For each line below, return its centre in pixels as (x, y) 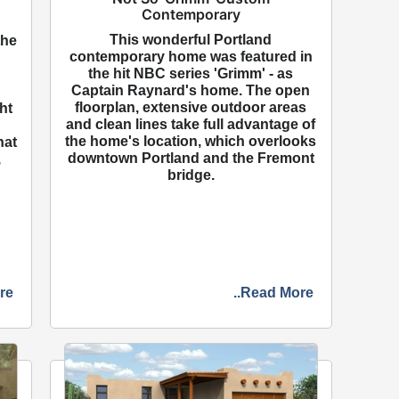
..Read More (273, 293)
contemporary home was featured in (191, 57)
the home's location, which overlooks (191, 142)
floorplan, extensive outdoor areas (191, 108)
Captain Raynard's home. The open (191, 91)
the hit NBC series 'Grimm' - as (191, 74)
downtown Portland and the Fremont (191, 159)
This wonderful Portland (191, 40)
